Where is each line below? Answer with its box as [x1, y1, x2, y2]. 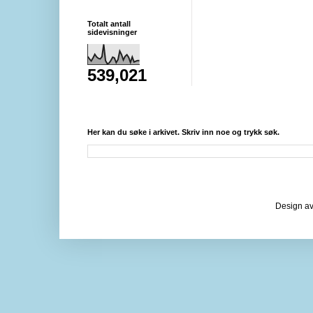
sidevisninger [87, 27, 137, 36]
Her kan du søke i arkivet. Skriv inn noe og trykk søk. [87, 127, 279, 136]
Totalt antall [87, 19, 131, 28]
